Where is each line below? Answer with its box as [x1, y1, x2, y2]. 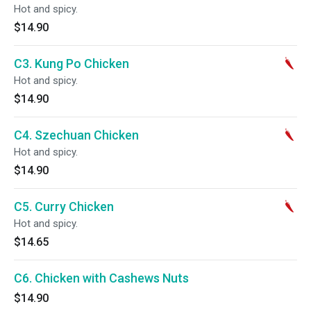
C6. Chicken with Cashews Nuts [14, 271, 189, 285]
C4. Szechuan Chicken [14, 128, 139, 142]
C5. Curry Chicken [14, 199, 114, 214]
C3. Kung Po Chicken [14, 56, 129, 71]
